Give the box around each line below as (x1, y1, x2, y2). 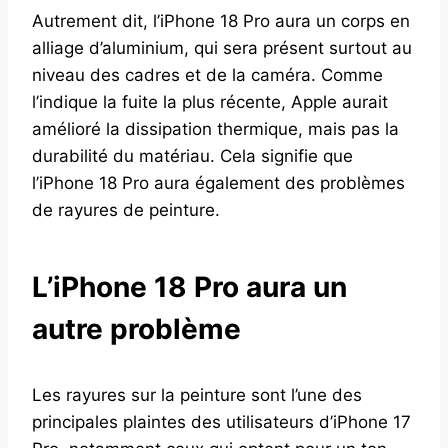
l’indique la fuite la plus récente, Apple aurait (32, 91, 388, 112)
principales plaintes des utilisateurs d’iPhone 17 (32, 411, 411, 432)
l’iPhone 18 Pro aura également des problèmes (32, 172, 405, 193)
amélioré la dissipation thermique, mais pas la (32, 118, 399, 139)
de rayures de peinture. (32, 199, 220, 220)
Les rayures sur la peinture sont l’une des (32, 384, 362, 405)
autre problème (32, 311, 241, 346)
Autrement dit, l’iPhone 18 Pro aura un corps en (32, 10, 410, 31)
